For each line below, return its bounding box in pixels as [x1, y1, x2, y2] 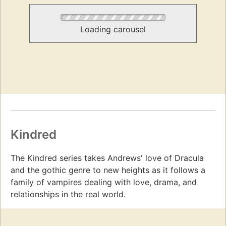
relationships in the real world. [11, 189, 126, 199]
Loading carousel [80, 24, 146, 35]
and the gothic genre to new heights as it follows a [11, 164, 205, 175]
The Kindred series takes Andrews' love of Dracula [11, 152, 204, 163]
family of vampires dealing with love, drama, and [11, 177, 197, 187]
